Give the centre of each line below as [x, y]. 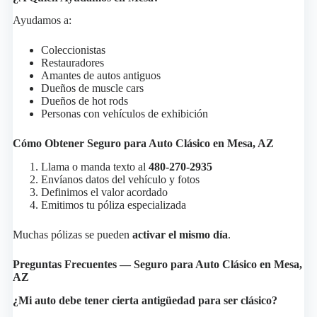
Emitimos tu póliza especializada [113, 205]
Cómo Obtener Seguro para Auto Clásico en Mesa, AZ [143, 144]
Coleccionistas [73, 50]
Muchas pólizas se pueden [72, 235]
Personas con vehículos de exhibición [124, 114]
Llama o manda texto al [94, 167]
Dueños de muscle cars [92, 88]
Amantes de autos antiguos [100, 76]
